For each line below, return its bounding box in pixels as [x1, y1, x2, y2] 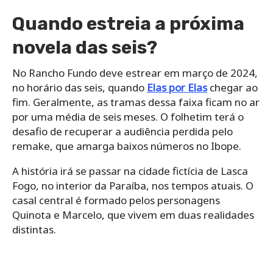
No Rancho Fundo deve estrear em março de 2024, [12, 65, 258, 80]
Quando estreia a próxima [12, 12, 244, 35]
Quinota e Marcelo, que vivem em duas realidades [12, 207, 254, 222]
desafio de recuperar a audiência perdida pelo [12, 124, 233, 138]
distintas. [12, 222, 56, 236]
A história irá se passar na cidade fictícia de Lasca [12, 163, 248, 178]
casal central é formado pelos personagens [12, 193, 220, 207]
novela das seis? [12, 36, 157, 58]
